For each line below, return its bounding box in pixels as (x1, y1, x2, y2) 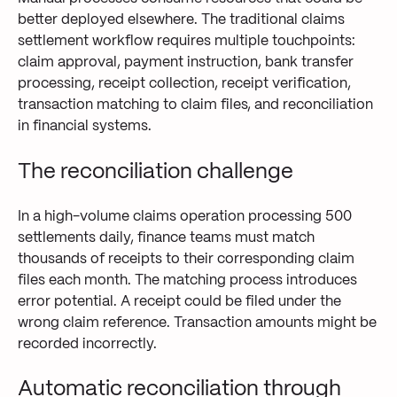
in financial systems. (18, 120, 152, 134)
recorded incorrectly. (18, 338, 157, 352)
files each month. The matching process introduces (18, 274, 357, 288)
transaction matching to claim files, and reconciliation (18, 98, 373, 113)
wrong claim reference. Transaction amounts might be (18, 316, 377, 331)
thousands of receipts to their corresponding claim (18, 253, 354, 267)
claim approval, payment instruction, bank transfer (18, 56, 354, 70)
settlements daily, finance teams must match (18, 231, 315, 245)
